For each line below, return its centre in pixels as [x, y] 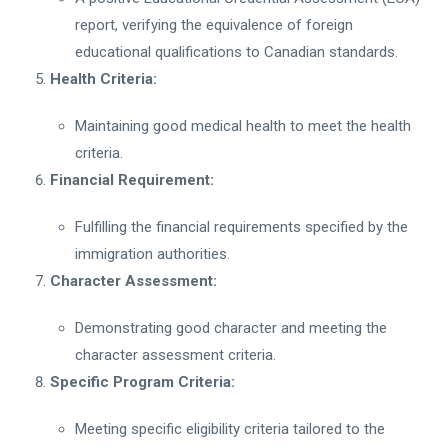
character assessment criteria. [175, 354]
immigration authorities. [152, 253]
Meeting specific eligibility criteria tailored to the [230, 428]
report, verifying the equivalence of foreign [214, 24]
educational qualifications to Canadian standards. [236, 51]
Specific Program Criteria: [142, 381]
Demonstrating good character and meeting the [231, 327]
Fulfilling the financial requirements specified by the [241, 226]
